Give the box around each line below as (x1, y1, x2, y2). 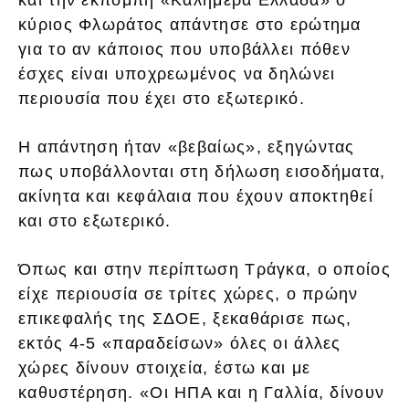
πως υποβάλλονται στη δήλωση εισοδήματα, (18, 162, 386, 181)
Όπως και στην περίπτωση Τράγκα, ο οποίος (18, 259, 391, 278)
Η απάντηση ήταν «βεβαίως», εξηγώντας (18, 137, 355, 156)
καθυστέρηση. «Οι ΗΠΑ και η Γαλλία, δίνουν (18, 383, 385, 402)
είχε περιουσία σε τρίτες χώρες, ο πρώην (18, 284, 359, 303)
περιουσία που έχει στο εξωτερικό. (18, 89, 305, 108)
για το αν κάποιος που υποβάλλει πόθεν (18, 39, 351, 58)
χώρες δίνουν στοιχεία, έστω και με (18, 358, 311, 377)
